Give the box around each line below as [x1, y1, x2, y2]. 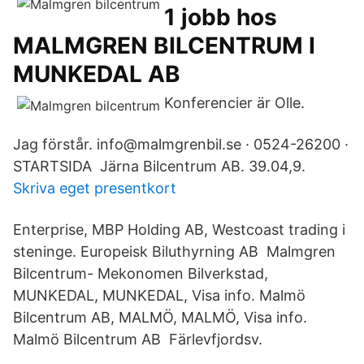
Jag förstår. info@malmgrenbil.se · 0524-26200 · [13, 136, 349, 153]
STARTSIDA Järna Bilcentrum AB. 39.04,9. [13, 158, 305, 175]
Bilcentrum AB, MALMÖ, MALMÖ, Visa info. [13, 309, 307, 326]
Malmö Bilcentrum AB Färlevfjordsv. [13, 331, 262, 348]
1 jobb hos [164, 3, 277, 31]
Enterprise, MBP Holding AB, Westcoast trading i [13, 221, 345, 238]
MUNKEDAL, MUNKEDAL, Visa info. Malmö [13, 287, 305, 304]
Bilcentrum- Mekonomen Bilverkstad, [13, 265, 268, 282]
